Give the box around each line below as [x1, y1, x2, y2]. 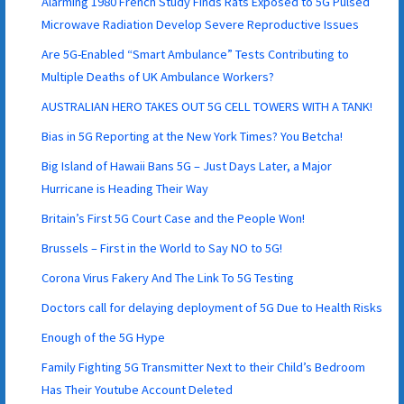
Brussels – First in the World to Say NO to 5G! [41, 239, 283, 256]
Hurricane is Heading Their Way [41, 179, 209, 197]
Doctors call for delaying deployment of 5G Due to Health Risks [41, 298, 383, 316]
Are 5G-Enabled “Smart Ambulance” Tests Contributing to [41, 45, 350, 62]
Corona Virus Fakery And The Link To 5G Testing [41, 269, 295, 286]
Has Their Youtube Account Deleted [41, 381, 234, 398]
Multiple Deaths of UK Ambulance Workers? [41, 68, 275, 85]
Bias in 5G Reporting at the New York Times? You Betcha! [41, 127, 344, 144]
